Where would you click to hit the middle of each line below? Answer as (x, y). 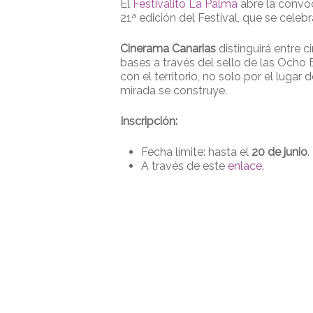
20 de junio (279, 152)
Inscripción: (150, 121)
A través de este (184, 166)
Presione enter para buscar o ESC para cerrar (177, 281)
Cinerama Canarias (168, 49)
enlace (245, 166)
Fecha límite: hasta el (196, 152)
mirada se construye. (174, 90)
